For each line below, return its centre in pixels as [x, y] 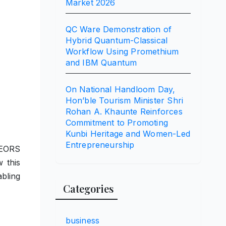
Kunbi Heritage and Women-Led [128, 134]
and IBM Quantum [101, 63]
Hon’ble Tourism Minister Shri [124, 101]
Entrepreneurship [100, 145]
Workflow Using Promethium [122, 52]
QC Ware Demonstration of [119, 30]
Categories [88, 189]
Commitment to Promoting [117, 123]
